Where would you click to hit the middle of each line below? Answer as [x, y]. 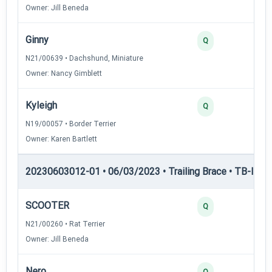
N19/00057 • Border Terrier [71, 124]
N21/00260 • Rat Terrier [65, 224]
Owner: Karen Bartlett [61, 139]
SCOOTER [47, 205]
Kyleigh [41, 105]
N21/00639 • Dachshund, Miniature [84, 58]
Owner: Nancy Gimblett [64, 73]
